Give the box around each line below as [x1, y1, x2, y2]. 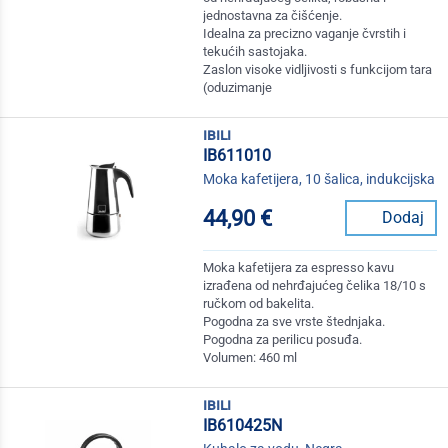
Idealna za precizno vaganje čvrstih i [203, 26, 407, 42]
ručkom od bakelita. [203, 296, 315, 312]
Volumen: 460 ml [203, 350, 298, 366]
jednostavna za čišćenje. [203, 8, 343, 24]
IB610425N [203, 416, 283, 436]
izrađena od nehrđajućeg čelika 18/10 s [203, 278, 427, 294]
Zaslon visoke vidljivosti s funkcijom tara [203, 62, 433, 78]
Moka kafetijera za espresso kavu [203, 260, 395, 276]
